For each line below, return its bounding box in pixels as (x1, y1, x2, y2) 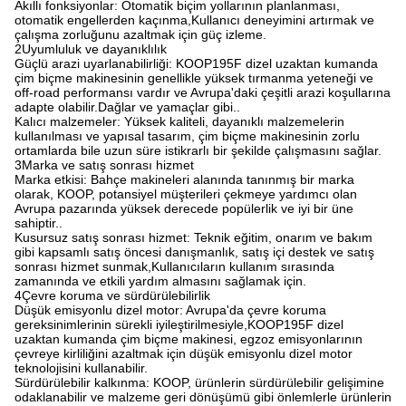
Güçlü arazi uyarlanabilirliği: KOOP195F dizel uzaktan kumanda (14, 56, 378, 71)
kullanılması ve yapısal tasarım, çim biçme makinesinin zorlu (14, 129, 360, 143)
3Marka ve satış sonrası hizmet (14, 158, 194, 172)
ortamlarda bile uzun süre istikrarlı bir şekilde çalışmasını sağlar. (14, 143, 382, 158)
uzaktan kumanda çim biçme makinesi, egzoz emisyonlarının (14, 332, 362, 346)
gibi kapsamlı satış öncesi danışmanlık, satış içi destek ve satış (14, 245, 374, 259)
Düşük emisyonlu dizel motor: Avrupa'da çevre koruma (14, 303, 326, 317)
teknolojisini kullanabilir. (14, 361, 148, 375)
